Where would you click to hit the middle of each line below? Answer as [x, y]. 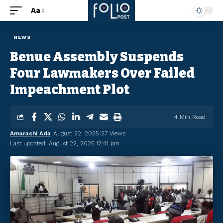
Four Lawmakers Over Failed [102, 73]
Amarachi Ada [30, 133]
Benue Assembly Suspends [97, 57]
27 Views [113, 133]
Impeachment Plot [70, 90]
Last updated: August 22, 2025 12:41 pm [65, 143]
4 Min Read [190, 117]
